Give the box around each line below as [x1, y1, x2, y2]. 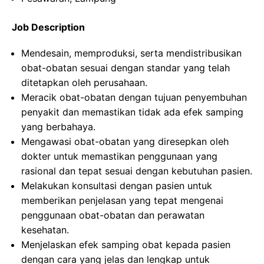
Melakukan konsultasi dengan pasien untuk [21, 180, 212, 192]
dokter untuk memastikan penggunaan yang [21, 150, 217, 162]
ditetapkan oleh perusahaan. [21, 77, 147, 88]
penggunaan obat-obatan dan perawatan [21, 209, 204, 221]
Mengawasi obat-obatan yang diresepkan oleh [21, 136, 229, 147]
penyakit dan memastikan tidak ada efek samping [21, 106, 243, 118]
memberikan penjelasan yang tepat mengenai [21, 194, 223, 206]
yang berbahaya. [21, 121, 95, 133]
